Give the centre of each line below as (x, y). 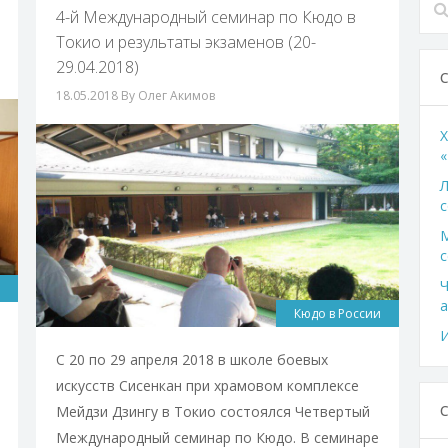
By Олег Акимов (167, 95)
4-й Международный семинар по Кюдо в (205, 17)
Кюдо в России (338, 313)
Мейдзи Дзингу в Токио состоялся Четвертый (212, 411)
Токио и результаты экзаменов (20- (185, 42)
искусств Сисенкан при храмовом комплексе (207, 385)
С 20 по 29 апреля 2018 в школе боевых (191, 359)
